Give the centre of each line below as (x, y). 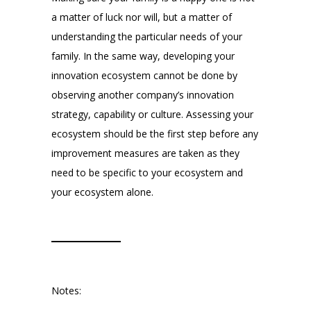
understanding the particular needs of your (147, 37)
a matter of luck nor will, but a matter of (142, 17)
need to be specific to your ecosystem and (147, 173)
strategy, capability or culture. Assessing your (152, 115)
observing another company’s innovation (143, 95)
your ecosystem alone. (102, 192)
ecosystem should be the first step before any (155, 134)
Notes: (66, 291)
